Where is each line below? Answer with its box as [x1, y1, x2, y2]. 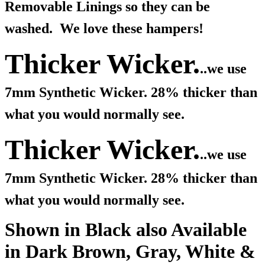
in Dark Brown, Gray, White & [5, 241, 256, 263]
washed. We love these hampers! [5, 21, 203, 37]
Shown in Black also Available [5, 219, 247, 241]
